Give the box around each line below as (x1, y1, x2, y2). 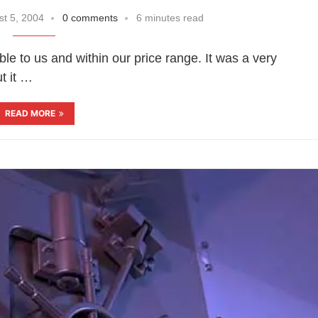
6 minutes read (136, 11, 204, 23)
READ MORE (4, 107, 55, 119)
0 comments (62, 11, 118, 23)
